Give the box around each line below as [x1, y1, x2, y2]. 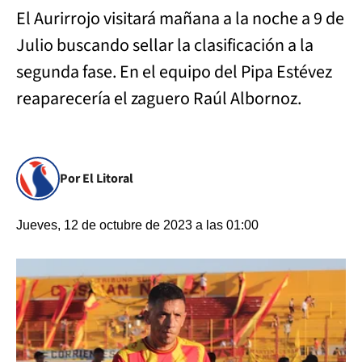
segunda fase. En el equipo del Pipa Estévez [16, 59, 332, 85]
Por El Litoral [60, 170, 133, 187]
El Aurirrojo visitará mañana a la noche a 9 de [16, 6, 344, 32]
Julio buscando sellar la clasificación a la [16, 32, 314, 58]
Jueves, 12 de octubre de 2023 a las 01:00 [16, 218, 259, 232]
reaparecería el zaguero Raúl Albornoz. [16, 86, 301, 112]
